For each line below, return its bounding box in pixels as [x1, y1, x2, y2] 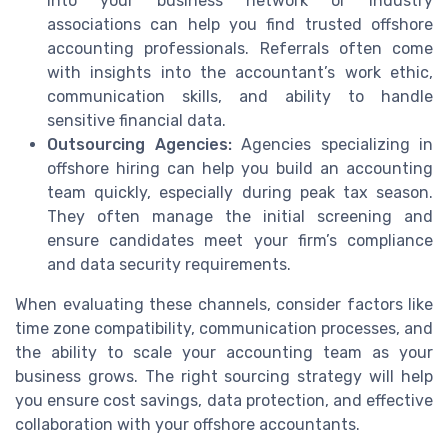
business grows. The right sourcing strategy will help [15, 367, 433, 387]
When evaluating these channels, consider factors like [15, 295, 433, 315]
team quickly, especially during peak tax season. [47, 183, 433, 203]
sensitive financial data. [47, 111, 226, 131]
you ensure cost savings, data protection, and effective [15, 391, 433, 411]
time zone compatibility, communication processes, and [15, 319, 433, 339]
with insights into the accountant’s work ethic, [47, 63, 433, 83]
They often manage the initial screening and [47, 207, 433, 227]
